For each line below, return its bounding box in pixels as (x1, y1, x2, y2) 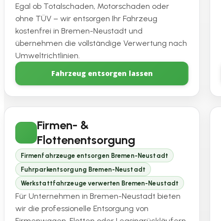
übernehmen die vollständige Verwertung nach (15, 38, 187, 48)
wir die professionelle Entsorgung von (15, 204, 148, 213)
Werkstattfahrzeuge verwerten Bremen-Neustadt (20, 179, 179, 187)
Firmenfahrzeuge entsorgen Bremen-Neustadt (20, 151, 168, 159)
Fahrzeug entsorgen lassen (51, 68, 153, 78)
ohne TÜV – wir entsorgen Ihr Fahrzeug (15, 13, 157, 23)
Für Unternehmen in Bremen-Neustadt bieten (15, 191, 181, 201)
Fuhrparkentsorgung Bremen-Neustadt (20, 165, 146, 173)
